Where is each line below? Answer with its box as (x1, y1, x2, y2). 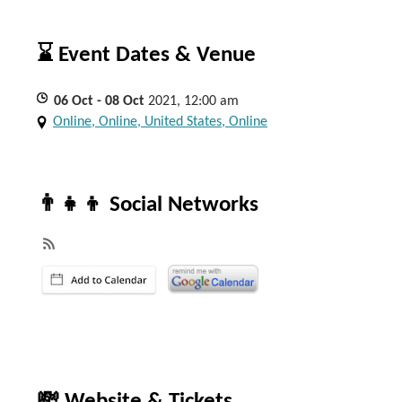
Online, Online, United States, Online (53, 115, 267, 129)
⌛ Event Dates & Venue (37, 44, 256, 66)
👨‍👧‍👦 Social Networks (37, 194, 258, 216)
